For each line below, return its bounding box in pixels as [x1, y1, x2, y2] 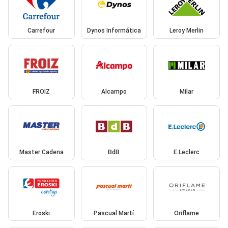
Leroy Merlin [169, 27, 204, 35]
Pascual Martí [94, 209, 134, 217]
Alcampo [101, 88, 127, 95]
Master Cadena [19, 149, 64, 156]
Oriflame [174, 209, 199, 217]
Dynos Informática [87, 27, 141, 35]
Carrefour [27, 27, 55, 35]
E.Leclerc [174, 149, 200, 156]
